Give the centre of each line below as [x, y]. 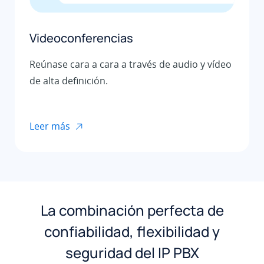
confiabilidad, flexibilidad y [132, 231]
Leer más [50, 126]
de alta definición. [69, 80]
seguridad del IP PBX [132, 252]
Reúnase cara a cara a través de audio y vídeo [131, 64]
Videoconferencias [81, 38]
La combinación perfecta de [132, 210]
